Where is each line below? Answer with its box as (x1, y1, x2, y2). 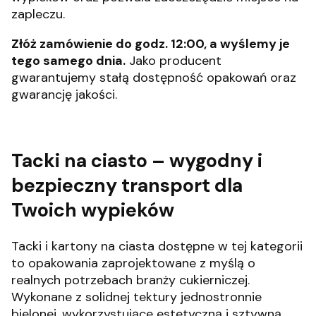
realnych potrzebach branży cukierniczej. (11, 272, 250, 289)
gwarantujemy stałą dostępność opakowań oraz (11, 68, 296, 86)
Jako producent (126, 51, 221, 69)
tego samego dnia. (11, 51, 126, 69)
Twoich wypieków (11, 197, 174, 223)
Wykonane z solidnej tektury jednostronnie (11, 288, 262, 306)
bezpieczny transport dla (11, 173, 243, 198)
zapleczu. (11, 5, 65, 23)
